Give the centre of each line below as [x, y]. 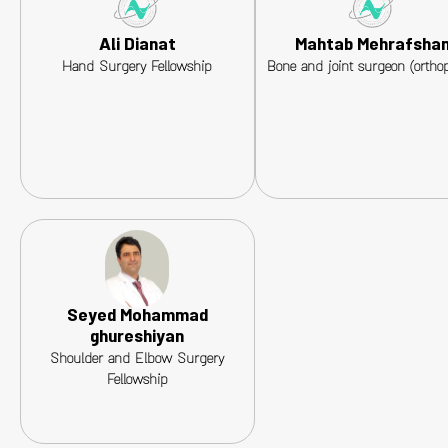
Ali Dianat [137, 47]
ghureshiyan [137, 339]
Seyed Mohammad [137, 318]
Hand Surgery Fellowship [137, 69]
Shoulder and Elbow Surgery [137, 361]
